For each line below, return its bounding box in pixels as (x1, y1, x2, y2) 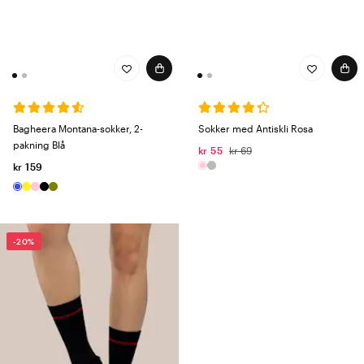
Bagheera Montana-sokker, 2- (13, 123, 143, 135)
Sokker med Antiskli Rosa (198, 123, 313, 135)
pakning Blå (13, 139, 65, 151)
